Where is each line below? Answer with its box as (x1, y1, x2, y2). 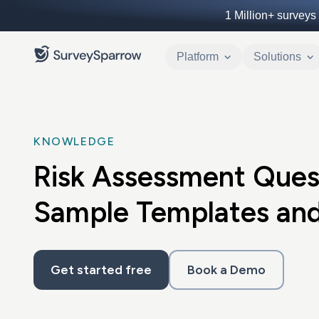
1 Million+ (224, 9, 274, 21)
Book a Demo (187, 262, 266, 278)
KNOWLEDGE (33, 135, 115, 148)
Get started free (51, 262, 152, 278)
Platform (177, 51, 219, 63)
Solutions (253, 51, 301, 63)
